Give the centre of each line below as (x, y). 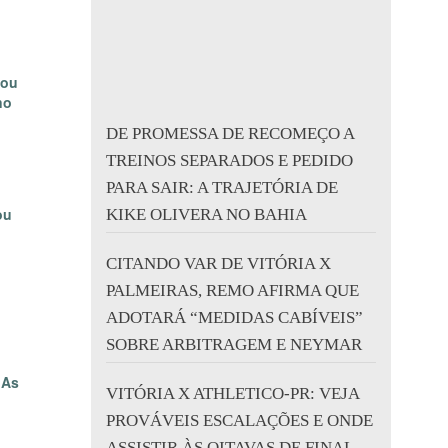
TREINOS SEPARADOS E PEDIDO (229, 160)
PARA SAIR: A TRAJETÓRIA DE (222, 187)
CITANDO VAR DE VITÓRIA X (218, 263)
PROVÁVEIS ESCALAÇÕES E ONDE (239, 420)
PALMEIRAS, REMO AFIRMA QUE (232, 290)
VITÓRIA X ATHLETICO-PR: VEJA (232, 393)
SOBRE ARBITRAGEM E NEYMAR (234, 344)
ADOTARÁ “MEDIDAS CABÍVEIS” (234, 317)
